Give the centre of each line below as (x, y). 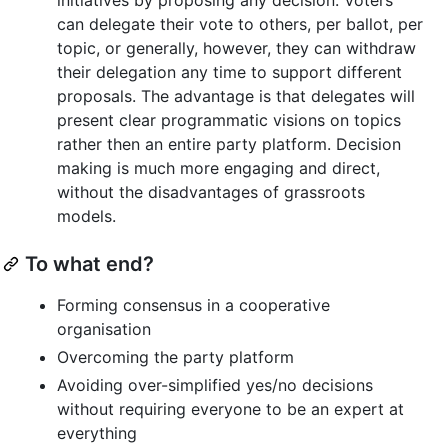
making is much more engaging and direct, (218, 167)
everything (97, 432)
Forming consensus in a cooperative (193, 304)
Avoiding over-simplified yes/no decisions (215, 384)
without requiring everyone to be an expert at (230, 408)
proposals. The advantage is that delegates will (236, 95)
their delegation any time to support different (229, 71)
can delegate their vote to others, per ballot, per (240, 23)
